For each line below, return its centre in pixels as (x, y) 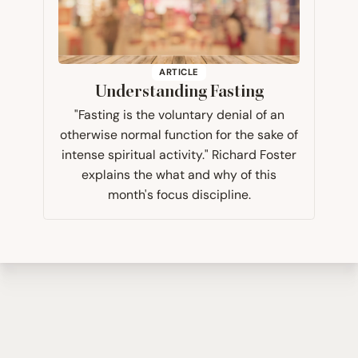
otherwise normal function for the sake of (179, 134)
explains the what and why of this (179, 174)
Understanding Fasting (179, 92)
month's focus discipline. (179, 194)
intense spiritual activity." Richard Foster (179, 154)
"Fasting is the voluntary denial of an (179, 114)
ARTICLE (179, 72)
